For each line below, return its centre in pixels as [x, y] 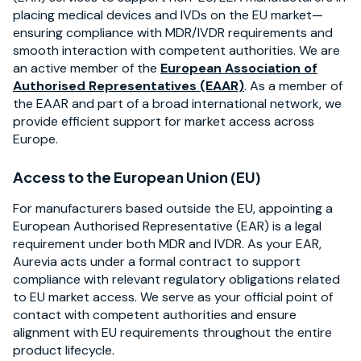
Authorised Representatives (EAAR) [129, 86]
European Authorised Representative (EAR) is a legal [167, 226]
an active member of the [87, 68]
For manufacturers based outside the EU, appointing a [173, 208]
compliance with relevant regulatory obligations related [176, 279]
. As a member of [293, 86]
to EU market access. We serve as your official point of [173, 297]
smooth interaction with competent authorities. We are [176, 51]
